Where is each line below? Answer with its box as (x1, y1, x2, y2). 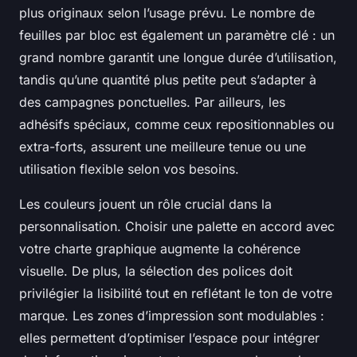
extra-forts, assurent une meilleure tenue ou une (19, 139, 306, 155)
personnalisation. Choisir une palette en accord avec (19, 218, 335, 234)
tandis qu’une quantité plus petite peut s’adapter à (19, 72, 316, 88)
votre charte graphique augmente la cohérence (19, 241, 300, 257)
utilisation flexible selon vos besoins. (19, 161, 239, 177)
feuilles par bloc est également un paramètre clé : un (19, 27, 335, 43)
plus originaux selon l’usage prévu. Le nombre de (19, 5, 315, 21)
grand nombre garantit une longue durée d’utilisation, (19, 49, 337, 65)
